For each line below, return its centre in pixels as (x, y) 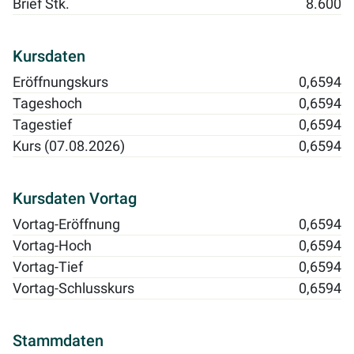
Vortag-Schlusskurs (73, 289)
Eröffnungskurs (60, 83)
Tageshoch (47, 104)
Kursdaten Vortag (75, 199)
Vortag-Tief (48, 267)
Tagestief (42, 125)
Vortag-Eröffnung (66, 225)
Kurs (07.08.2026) (69, 147)
